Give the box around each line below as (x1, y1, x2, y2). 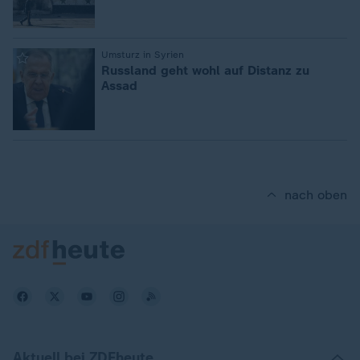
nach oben (284, 187, 347, 202)
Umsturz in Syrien (101, 49, 184, 60)
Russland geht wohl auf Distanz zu (101, 63, 309, 78)
